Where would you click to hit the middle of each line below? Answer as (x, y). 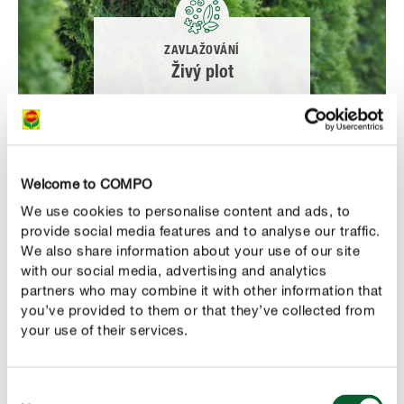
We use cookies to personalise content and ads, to (186, 211)
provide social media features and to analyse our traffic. (201, 230)
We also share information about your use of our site (190, 250)
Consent (32, 391)
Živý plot (202, 74)
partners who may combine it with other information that (202, 290)
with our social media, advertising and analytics (174, 270)
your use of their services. (105, 330)
